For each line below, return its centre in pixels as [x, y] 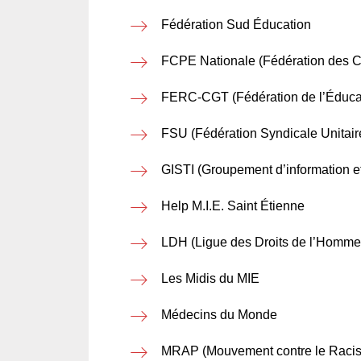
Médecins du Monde [219, 315]
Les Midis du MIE [210, 278]
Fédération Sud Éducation [236, 25]
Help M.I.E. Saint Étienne [233, 206]
